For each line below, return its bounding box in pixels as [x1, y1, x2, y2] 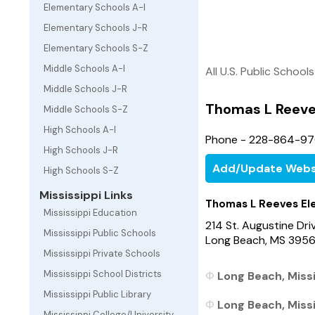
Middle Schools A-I [44, 63, 125, 75]
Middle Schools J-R [44, 83, 127, 95]
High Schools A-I [44, 124, 116, 136]
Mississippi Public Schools [44, 227, 156, 239]
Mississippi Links [37, 188, 133, 202]
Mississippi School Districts [44, 268, 162, 280]
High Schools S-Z [44, 165, 119, 176]
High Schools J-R [44, 144, 118, 156]
